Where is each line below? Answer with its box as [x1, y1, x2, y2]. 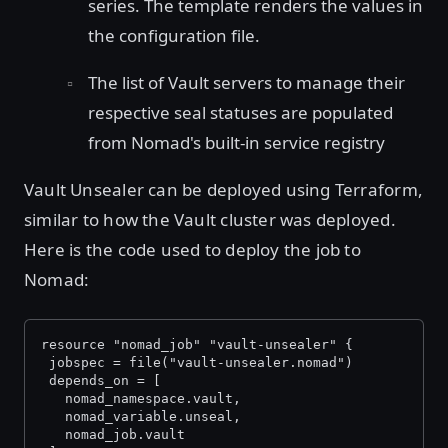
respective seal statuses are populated [88, 101, 393, 124]
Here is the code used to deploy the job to [24, 238, 361, 261]
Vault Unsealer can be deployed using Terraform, [24, 178, 423, 201]
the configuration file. [88, 24, 260, 47]
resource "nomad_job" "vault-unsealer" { [41, 337, 353, 352]
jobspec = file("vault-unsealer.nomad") [41, 355, 353, 370]
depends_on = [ [41, 373, 161, 388]
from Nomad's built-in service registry [88, 131, 385, 154]
